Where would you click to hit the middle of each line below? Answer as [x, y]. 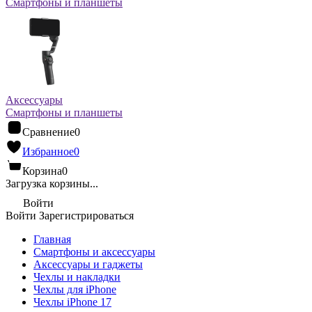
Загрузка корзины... [52, 184]
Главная [52, 239]
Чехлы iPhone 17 [72, 302]
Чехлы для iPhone [75, 289]
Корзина [42, 171]
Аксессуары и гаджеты [88, 264]
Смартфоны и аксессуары [94, 252]
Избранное [48, 151]
